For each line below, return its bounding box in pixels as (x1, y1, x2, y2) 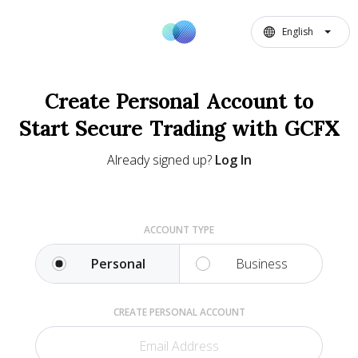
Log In (214, 151, 252, 169)
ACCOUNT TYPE (144, 223, 214, 237)
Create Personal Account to (44, 88, 314, 114)
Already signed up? (106, 151, 215, 169)
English (281, 25, 313, 38)
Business (235, 255, 288, 272)
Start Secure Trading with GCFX (18, 115, 340, 141)
